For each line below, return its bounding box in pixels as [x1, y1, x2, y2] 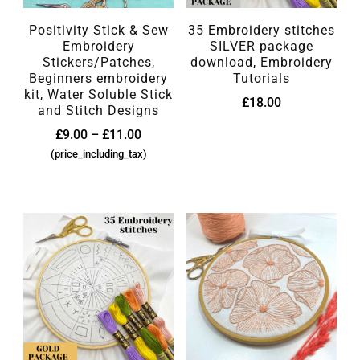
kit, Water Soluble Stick [24, 86, 174, 102]
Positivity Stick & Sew [28, 22, 169, 38]
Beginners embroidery [29, 70, 169, 86]
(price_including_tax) [50, 147, 147, 160]
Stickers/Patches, [42, 54, 155, 70]
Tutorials [232, 70, 290, 86]
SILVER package [209, 38, 313, 54]
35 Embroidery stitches [187, 22, 335, 38]
